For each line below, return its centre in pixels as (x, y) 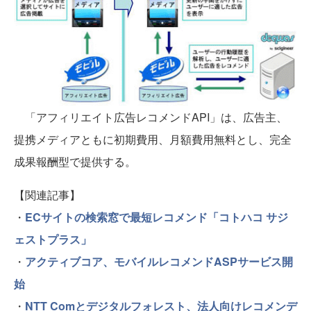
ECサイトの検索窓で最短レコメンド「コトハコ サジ (157, 217)
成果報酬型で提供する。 (75, 162)
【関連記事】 (47, 195)
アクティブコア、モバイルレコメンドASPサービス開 (159, 262)
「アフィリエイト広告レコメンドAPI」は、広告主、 (151, 117)
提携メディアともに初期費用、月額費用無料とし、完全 (153, 140)
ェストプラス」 (53, 239)
